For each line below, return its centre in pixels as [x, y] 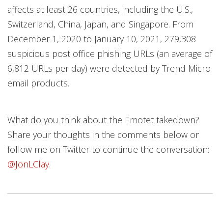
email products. [38, 83]
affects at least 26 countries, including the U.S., [100, 9]
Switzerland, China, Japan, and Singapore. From [100, 24]
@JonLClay [28, 164]
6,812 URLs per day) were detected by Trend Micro [109, 68]
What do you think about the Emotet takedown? [103, 120]
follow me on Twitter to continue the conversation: [108, 149]
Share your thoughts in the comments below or [103, 135]
